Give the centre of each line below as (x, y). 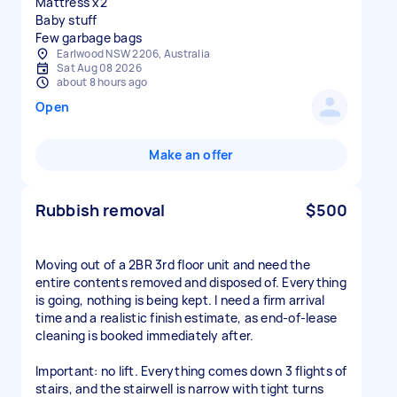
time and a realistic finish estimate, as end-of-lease (187, 318)
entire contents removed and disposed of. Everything (191, 282)
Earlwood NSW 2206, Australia (133, 54)
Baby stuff (66, 20)
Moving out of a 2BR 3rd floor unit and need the (173, 265)
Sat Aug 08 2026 (99, 68)
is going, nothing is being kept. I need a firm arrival (180, 300)
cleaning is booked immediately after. (145, 335)
